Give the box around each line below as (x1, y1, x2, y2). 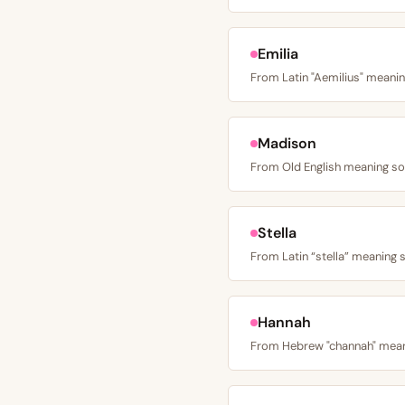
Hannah (258, 313, 311, 332)
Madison (258, 134, 316, 153)
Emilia (258, 44, 298, 63)
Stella (258, 223, 297, 242)
